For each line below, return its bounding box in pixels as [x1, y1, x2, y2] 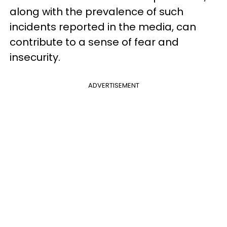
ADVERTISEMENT [88, 80, 139, 90]
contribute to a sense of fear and [10, 34, 179, 49]
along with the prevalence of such [10, 4, 183, 19]
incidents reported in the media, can [10, 19, 196, 34]
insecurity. [10, 50, 60, 64]
